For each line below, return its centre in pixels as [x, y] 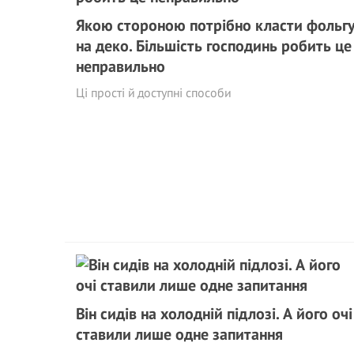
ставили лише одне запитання [179, 334]
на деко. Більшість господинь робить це [214, 46]
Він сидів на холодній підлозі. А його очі [214, 314]
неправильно [121, 66]
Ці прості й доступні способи [153, 92]
